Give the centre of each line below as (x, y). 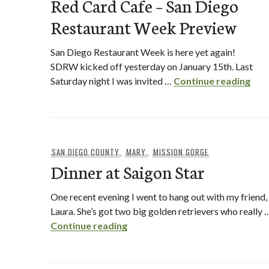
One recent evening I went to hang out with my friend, (159, 197)
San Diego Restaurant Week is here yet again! (143, 52)
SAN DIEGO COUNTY (85, 152)
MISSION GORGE (181, 152)
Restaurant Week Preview (144, 27)
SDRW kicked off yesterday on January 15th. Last (152, 66)
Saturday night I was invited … (112, 81)
